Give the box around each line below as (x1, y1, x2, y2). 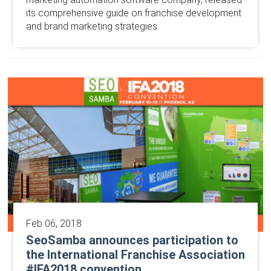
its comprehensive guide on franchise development (25, 7, 241, 19)
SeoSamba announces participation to (25, 232, 238, 247)
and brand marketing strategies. (25, 21, 159, 33)
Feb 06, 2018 (25, 217, 82, 229)
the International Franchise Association (25, 247, 245, 262)
